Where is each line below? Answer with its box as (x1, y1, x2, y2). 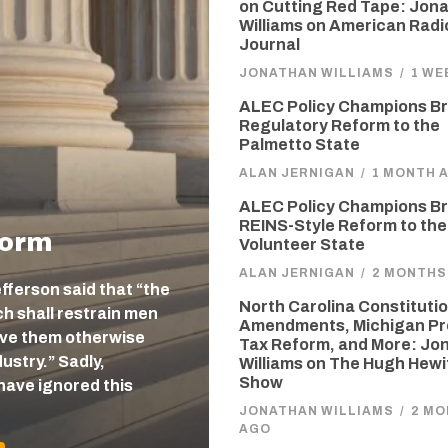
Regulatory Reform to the (239, 117, 440, 134)
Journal (239, 36, 300, 53)
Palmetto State (239, 136, 360, 153)
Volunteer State (239, 236, 365, 253)
